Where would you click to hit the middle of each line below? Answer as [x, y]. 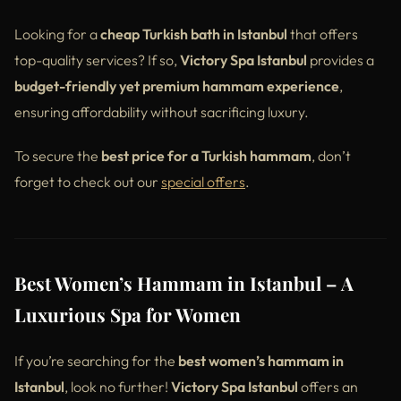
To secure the [58, 155]
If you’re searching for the [96, 360]
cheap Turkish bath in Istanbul [194, 34]
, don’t [331, 155]
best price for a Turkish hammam [206, 155]
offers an [328, 386]
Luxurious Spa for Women [128, 314]
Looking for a [57, 34]
